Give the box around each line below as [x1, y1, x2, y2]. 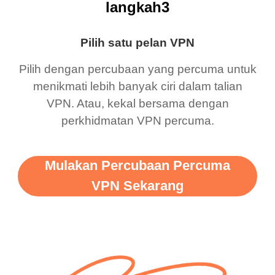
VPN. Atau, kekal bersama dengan [46, 96, 229, 110]
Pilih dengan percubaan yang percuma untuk [18, 62, 257, 76]
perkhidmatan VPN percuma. [61, 114, 214, 127]
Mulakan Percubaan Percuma [45, 158, 230, 174]
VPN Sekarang [91, 179, 184, 194]
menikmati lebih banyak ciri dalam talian [33, 79, 242, 93]
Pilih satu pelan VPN [80, 36, 195, 50]
